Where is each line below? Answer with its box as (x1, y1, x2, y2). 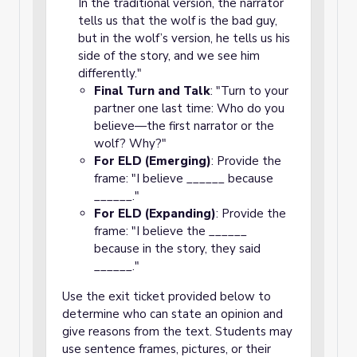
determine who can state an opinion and (62, 306, 283, 322)
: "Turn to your (210, 83, 288, 99)
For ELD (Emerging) (94, 153, 211, 169)
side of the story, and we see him (78, 48, 260, 64)
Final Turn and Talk (94, 83, 210, 99)
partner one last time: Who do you (94, 100, 284, 116)
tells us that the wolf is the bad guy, (78, 13, 277, 29)
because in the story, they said (94, 241, 261, 257)
